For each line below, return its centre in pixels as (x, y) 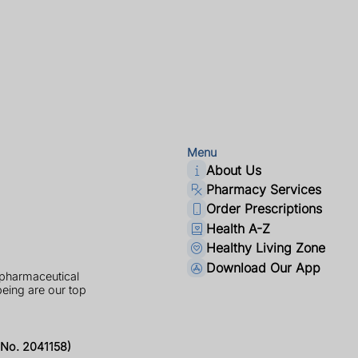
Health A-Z (239, 228)
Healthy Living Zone (266, 248)
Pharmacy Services (264, 189)
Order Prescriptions (265, 209)
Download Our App (264, 267)
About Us (234, 170)
